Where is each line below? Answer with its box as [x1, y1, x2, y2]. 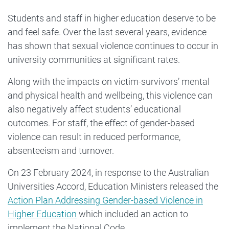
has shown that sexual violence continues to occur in [8, 40, 218, 52]
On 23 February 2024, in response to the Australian [8, 167, 209, 178]
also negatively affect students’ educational [8, 104, 181, 115]
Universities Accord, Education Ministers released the [8, 181, 218, 192]
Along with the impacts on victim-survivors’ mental [8, 76, 210, 87]
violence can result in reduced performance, [8, 131, 180, 143]
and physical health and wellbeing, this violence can [8, 90, 213, 101]
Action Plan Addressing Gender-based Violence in [8, 195, 203, 206]
